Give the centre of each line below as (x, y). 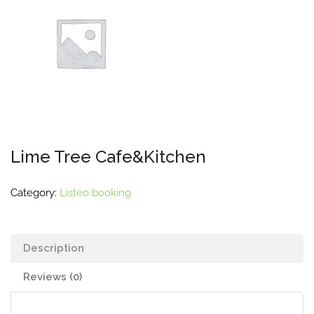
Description (54, 248)
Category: (35, 193)
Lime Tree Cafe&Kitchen (108, 157)
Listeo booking (95, 193)
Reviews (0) (53, 277)
